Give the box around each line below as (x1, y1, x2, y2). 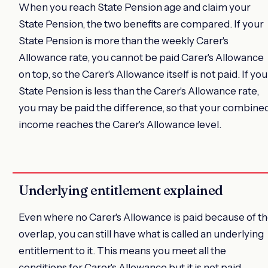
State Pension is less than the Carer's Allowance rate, (19, 85, 259, 98)
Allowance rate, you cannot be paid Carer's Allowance (19, 51, 264, 64)
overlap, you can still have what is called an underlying (19, 228, 264, 240)
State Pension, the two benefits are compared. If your (19, 18, 264, 31)
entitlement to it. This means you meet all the (19, 245, 226, 257)
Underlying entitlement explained (19, 182, 223, 199)
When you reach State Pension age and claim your (19, 1, 251, 14)
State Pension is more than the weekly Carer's (19, 35, 229, 47)
